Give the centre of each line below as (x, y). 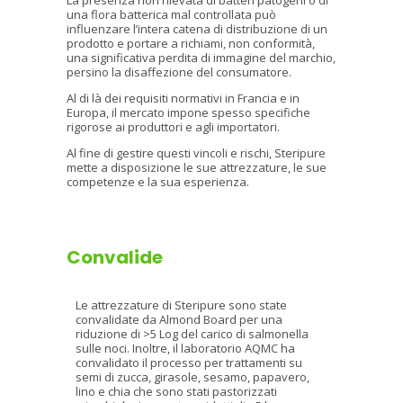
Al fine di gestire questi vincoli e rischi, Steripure (196, 153)
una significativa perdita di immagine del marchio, (201, 58)
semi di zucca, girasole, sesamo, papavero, (193, 377)
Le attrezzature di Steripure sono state (181, 305)
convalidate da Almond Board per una (179, 319)
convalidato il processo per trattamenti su (189, 363)
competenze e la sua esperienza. (158, 182)
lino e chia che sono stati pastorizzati (176, 391)
